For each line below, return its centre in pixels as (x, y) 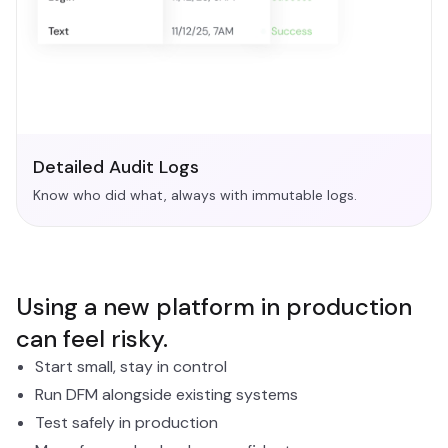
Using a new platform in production (214, 306)
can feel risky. (92, 338)
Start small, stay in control (131, 366)
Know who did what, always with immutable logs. (195, 195)
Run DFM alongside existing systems (167, 394)
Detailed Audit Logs (116, 167)
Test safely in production (127, 422)
